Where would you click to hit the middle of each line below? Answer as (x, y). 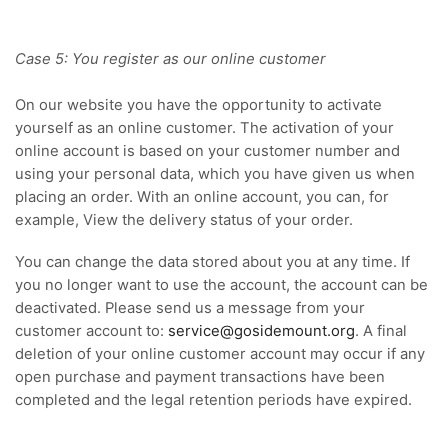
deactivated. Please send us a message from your (190, 307)
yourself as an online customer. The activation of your (204, 127)
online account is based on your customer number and (207, 150)
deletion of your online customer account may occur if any (220, 353)
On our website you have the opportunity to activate (198, 104)
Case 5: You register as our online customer (170, 58)
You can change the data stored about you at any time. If (212, 261)
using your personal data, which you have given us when (215, 173)
